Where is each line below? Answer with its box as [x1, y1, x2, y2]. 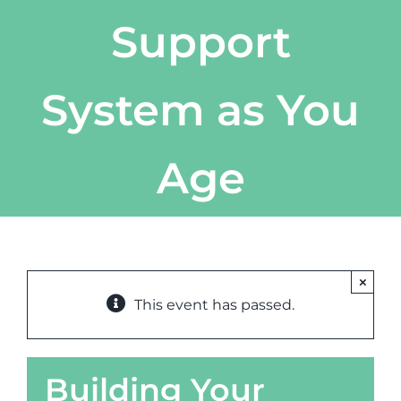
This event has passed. [134, 296, 294, 313]
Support [110, 16, 291, 68]
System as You [41, 84, 360, 136]
